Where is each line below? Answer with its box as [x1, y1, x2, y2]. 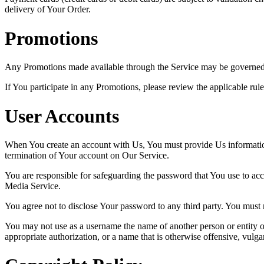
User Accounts [5, 105, 119, 127]
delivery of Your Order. [5, 4, 91, 15]
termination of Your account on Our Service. [5, 150, 169, 161]
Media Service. [5, 181, 61, 192]
